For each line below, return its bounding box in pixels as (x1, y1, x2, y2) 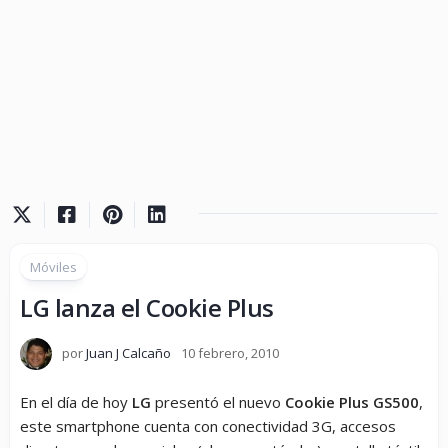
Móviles (30, 258, 77, 276)
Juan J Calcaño (86, 344, 171, 362)
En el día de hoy (20, 392, 132, 412)
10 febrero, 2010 (181, 344, 279, 362)
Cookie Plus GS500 (285, 392, 419, 412)
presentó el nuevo (151, 392, 285, 412)
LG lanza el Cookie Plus (20, 291, 274, 324)
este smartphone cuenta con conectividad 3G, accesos (20, 416, 396, 436)
